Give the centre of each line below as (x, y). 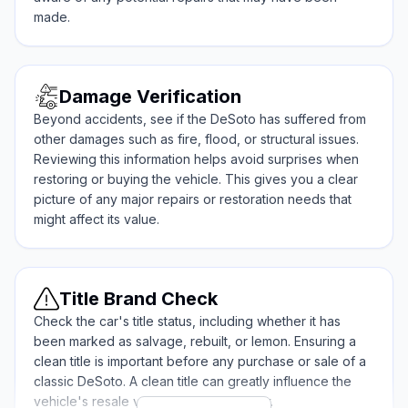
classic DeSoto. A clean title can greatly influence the (193, 382)
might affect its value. (97, 219)
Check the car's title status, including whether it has (187, 321)
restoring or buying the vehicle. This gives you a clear (196, 179)
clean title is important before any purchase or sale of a (200, 362)
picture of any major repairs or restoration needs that (193, 199)
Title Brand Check (138, 299)
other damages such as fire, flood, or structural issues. (196, 139)
